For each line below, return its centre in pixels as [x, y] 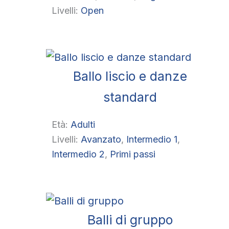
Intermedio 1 [152, 139]
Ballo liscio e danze [130, 76]
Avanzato [101, 139]
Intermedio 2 [78, 154]
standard [130, 97]
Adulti [83, 124]
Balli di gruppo [130, 220]
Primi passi [132, 154]
